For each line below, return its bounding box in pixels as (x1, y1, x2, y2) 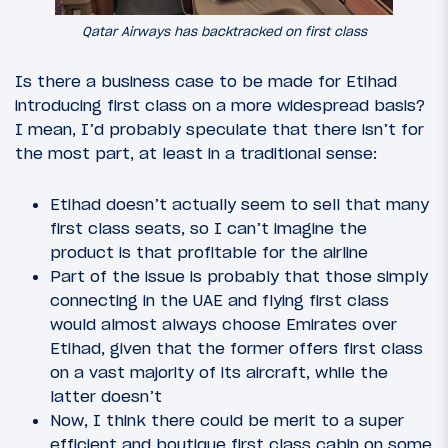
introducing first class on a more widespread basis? (15, 94, 425, 115)
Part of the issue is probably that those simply (50, 265, 428, 286)
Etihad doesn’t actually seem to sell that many (50, 193, 429, 214)
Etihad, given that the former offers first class (50, 337, 423, 358)
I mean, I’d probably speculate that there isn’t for (15, 118, 424, 139)
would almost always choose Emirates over (50, 313, 397, 334)
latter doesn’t (50, 385, 162, 406)
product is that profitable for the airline (50, 241, 368, 262)
